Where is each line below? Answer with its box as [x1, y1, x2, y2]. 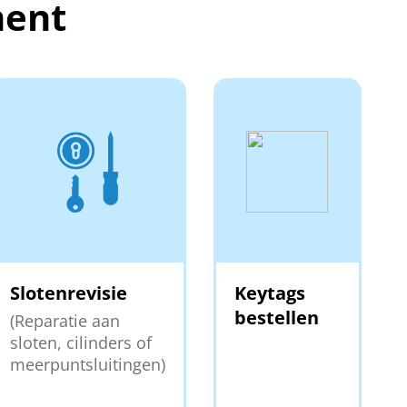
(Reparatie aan [9, 309, 120, 332]
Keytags [233, 280, 305, 305]
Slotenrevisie [9, 280, 127, 305]
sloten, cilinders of [9, 331, 152, 353]
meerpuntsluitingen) [9, 352, 165, 375]
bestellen [233, 304, 319, 330]
